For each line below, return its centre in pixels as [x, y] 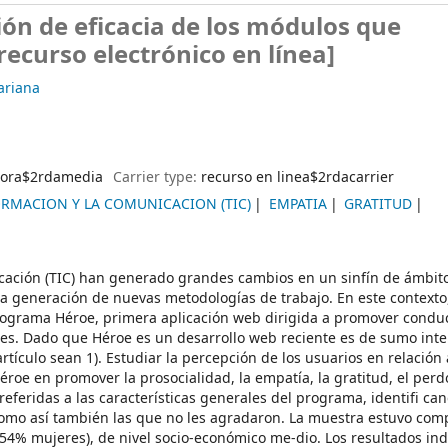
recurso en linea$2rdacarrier [297, 178]
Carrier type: [156, 178]
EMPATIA [297, 205]
